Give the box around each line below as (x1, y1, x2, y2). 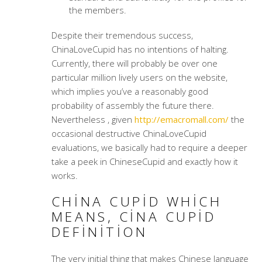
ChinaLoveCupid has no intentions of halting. (51, 43, 229, 55)
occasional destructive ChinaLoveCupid (51, 127, 206, 139)
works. (51, 170, 78, 181)
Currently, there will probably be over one (51, 57, 218, 69)
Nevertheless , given (51, 113, 135, 125)
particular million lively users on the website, (51, 71, 227, 83)
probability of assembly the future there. (51, 99, 214, 111)
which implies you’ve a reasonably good (51, 85, 208, 97)
